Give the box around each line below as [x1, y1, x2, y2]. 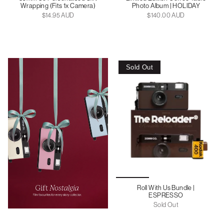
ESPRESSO [148, 191, 183, 199]
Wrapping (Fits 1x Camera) [20, 1, 95, 9]
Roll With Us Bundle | [137, 183, 195, 191]
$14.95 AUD [41, 11, 74, 19]
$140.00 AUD [147, 11, 185, 19]
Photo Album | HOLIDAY [131, 1, 200, 9]
